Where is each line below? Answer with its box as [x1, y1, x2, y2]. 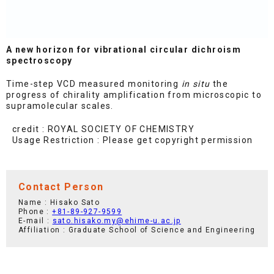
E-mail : [18, 217, 53, 226]
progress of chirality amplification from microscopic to [6, 90, 262, 100]
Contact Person [18, 181, 104, 193]
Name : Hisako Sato [18, 198, 100, 207]
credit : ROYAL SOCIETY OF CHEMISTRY [12, 124, 194, 135]
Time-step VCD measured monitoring [6, 79, 182, 89]
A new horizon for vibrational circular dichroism [6, 45, 242, 55]
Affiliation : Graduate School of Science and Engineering [18, 226, 256, 235]
